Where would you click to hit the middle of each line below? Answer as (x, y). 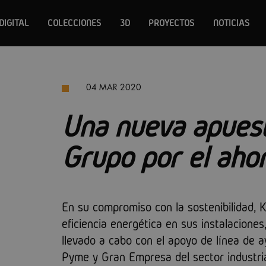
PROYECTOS (172, 23)
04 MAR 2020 (112, 87)
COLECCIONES (75, 23)
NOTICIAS (231, 23)
